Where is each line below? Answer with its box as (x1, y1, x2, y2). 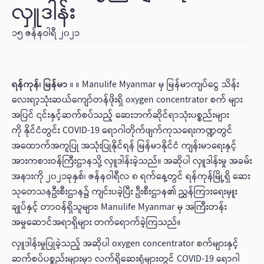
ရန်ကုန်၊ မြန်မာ (12, 77, 68, 92)
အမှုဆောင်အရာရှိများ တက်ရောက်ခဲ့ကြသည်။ (12, 215, 183, 230)
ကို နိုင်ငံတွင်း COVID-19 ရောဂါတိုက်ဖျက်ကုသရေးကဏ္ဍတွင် (12, 123, 233, 138)
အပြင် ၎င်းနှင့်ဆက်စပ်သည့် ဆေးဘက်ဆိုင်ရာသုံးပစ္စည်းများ (12, 108, 229, 123)
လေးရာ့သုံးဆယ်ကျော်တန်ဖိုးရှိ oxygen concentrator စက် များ (12, 93, 243, 107)
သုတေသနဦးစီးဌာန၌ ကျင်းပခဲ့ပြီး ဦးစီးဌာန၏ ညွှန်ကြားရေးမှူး (12, 184, 237, 199)
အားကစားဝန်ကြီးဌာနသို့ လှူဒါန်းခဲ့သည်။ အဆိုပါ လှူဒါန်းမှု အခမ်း (12, 154, 252, 169)
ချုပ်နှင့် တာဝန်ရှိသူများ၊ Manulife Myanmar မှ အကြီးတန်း (12, 200, 227, 214)
